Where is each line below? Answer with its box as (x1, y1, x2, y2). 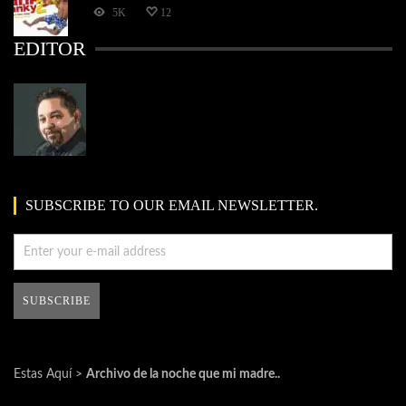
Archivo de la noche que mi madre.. (86, 368, 280, 382)
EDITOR (14, 37, 86, 61)
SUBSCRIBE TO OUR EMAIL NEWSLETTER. (25, 197, 318, 215)
